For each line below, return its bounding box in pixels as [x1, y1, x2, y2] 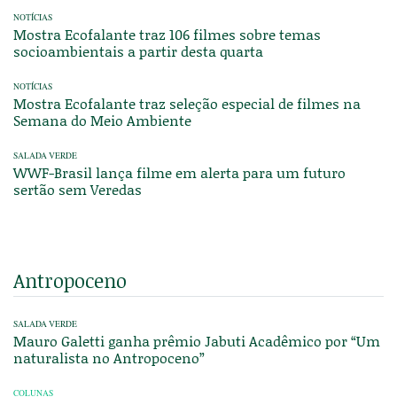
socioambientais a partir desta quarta [13, 41, 263, 62]
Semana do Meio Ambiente [13, 110, 191, 131]
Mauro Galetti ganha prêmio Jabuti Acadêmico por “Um [13, 331, 380, 352]
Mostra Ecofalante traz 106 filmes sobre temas [13, 24, 321, 45]
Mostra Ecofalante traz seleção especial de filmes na [13, 93, 361, 114]
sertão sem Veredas [13, 179, 142, 200]
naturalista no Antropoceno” [13, 347, 205, 369]
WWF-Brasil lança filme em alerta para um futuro [13, 162, 346, 183]
